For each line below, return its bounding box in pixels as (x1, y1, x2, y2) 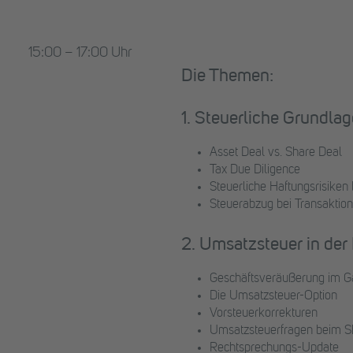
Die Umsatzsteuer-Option (210, 290, 337, 303)
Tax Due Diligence (210, 164, 300, 177)
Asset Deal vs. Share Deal (210, 147, 342, 160)
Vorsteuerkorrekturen (210, 307, 318, 321)
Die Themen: (181, 68, 273, 87)
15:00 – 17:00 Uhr (28, 46, 132, 61)
